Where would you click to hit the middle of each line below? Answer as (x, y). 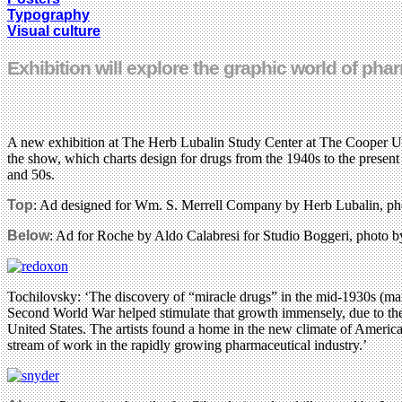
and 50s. (31, 174)
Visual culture (54, 31)
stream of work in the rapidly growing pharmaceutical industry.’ (187, 345)
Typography (48, 14)
